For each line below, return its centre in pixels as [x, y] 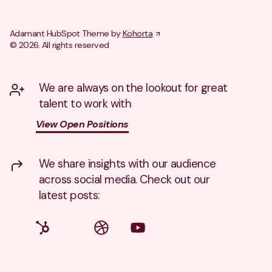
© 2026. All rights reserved [59, 45]
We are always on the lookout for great [133, 88]
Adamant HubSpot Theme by [66, 33]
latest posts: [69, 195]
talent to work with [85, 104]
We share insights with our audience [127, 164]
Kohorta [138, 33]
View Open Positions [82, 124]
